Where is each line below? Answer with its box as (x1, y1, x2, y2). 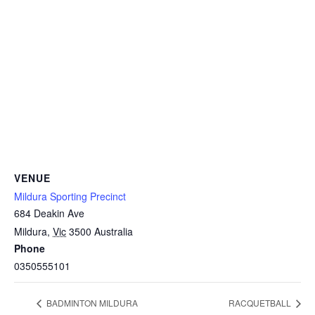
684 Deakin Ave (14, 206, 84, 220)
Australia (94, 224, 133, 238)
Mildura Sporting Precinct (14, 189, 126, 203)
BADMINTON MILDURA (44, 297, 138, 309)
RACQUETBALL (229, 297, 293, 309)
